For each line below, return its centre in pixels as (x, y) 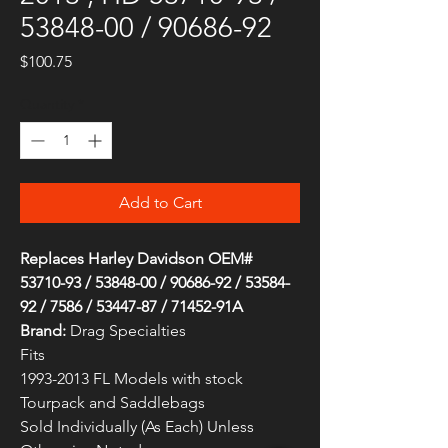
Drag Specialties (126, 331)
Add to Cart (160, 203)
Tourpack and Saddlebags (112, 403)
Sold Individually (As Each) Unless (137, 427)
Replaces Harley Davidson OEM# (136, 259)
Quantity (47, 104)
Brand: (43, 331)
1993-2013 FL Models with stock (131, 379)
